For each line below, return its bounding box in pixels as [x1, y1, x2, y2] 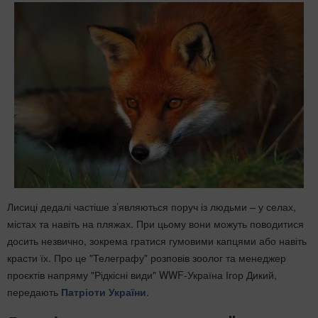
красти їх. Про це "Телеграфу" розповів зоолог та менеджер [7, 250, 286, 265]
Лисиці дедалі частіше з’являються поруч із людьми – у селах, [7, 199, 296, 214]
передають [7, 284, 61, 299]
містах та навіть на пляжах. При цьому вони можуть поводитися [7, 216, 304, 231]
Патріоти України [61, 284, 146, 299]
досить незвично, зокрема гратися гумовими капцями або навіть [7, 233, 307, 248]
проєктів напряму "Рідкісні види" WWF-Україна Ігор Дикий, [7, 267, 277, 282]
